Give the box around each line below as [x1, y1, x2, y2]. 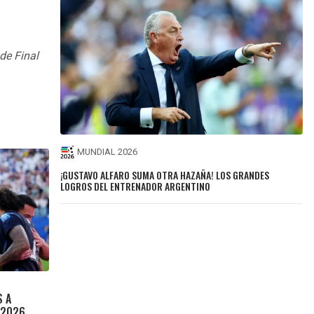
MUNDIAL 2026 [77, 146, 138, 158]
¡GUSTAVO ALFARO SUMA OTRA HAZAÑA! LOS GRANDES [60, 167, 270, 182]
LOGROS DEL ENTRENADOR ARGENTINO [60, 178, 211, 193]
